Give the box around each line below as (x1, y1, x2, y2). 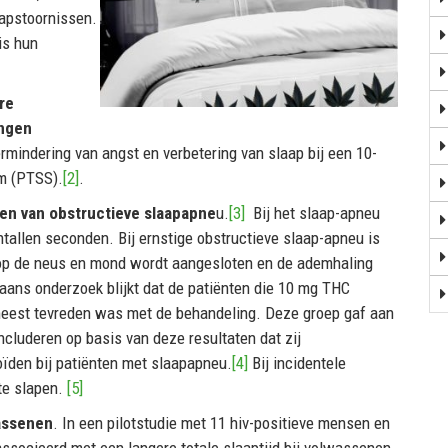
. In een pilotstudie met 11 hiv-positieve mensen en (53, 412, 390, 433)
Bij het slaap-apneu (249, 202, 380, 223)
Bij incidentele (248, 352, 346, 373)
